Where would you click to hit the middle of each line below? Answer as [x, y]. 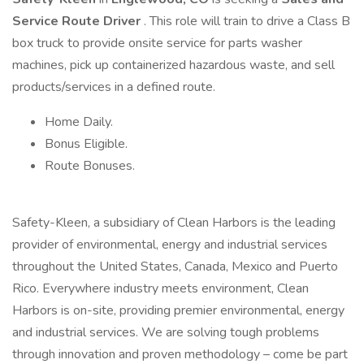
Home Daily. [79, 122]
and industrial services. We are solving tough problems [166, 332]
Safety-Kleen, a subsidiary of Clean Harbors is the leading [174, 223]
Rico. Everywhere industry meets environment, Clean [160, 288]
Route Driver [103, 21]
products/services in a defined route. [115, 87]
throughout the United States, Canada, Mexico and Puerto [175, 266]
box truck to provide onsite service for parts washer [157, 43]
